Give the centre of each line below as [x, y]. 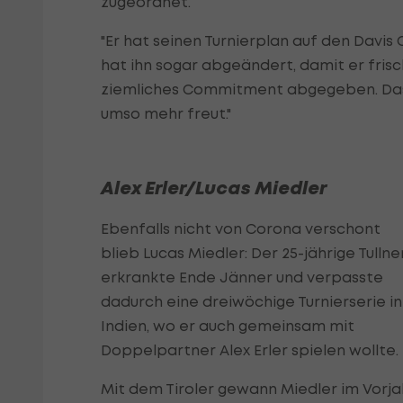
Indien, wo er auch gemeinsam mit [228, 326]
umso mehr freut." [166, 114]
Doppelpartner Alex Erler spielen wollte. [250, 350]
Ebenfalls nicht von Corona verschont [241, 229]
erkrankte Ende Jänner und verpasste [242, 278]
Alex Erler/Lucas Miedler [214, 188]
